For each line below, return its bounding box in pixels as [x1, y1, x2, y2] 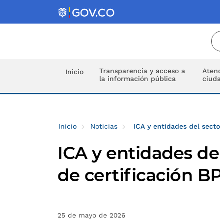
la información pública [99, 75, 176, 82]
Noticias [90, 122, 117, 130]
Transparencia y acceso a [99, 67, 185, 75]
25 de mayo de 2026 [57, 211, 125, 219]
